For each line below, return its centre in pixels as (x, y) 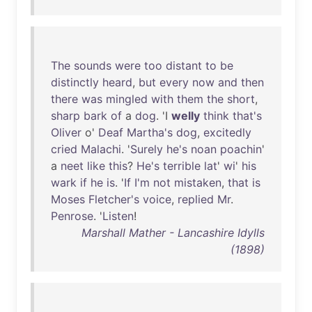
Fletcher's (114, 199)
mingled (127, 99)
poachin (241, 149)
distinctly (75, 82)
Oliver (66, 132)
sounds (93, 65)
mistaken (198, 182)
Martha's (150, 132)
